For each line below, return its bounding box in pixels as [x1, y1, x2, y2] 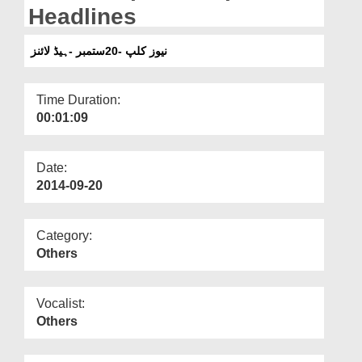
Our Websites [19, 32, 81, 44]
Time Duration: [36, 92, 120, 107]
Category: [36, 228, 92, 242]
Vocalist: [36, 296, 85, 310]
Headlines [28, 3, 137, 29]
